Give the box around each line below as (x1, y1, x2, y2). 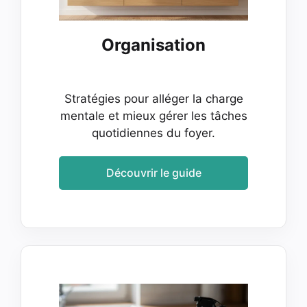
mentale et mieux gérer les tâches (60, 108, 247, 123)
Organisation (101, 34, 206, 55)
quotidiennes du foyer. (92, 125, 215, 140)
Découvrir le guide (106, 166, 201, 180)
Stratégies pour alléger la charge (64, 91, 243, 106)
